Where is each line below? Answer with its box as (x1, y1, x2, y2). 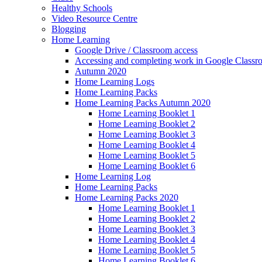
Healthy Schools (51, 2, 112, 13)
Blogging (51, 23, 86, 34)
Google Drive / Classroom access (75, 44, 198, 55)
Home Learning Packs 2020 (75, 192, 178, 202)
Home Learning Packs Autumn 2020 (75, 97, 211, 108)
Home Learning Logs (75, 76, 154, 87)
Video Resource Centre (51, 13, 137, 23)
